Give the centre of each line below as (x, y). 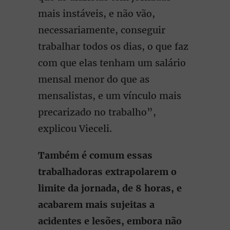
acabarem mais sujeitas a (96, 205)
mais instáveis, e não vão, (97, 14)
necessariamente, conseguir (102, 30)
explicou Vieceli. (75, 129)
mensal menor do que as (94, 79)
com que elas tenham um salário (112, 63)
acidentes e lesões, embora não (110, 221)
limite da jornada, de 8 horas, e (110, 188)
